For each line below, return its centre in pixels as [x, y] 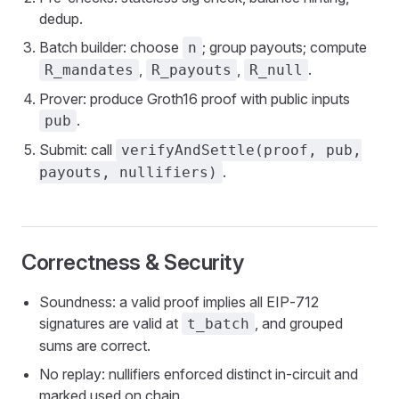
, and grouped [299, 323]
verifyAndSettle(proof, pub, [241, 150]
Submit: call [77, 150]
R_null [276, 70]
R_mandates [89, 70]
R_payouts [191, 70]
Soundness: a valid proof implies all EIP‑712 [179, 302]
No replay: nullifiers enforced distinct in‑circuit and [199, 374]
